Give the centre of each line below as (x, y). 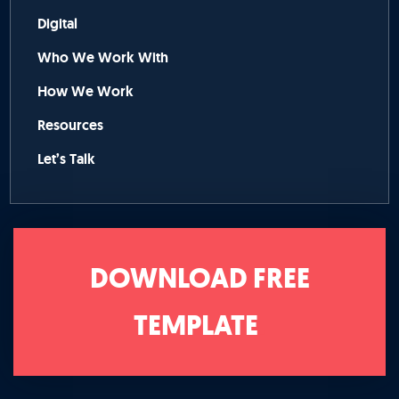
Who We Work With (103, 58)
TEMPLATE (196, 326)
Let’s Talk (67, 159)
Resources (71, 126)
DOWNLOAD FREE (199, 279)
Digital (58, 24)
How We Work (86, 92)
